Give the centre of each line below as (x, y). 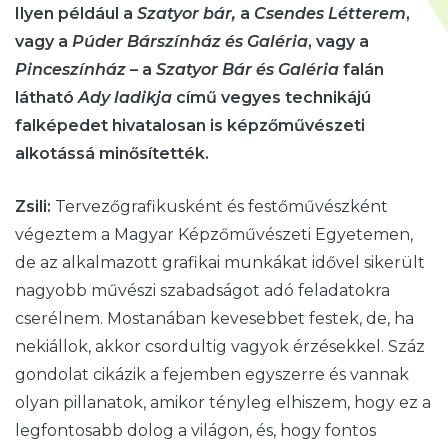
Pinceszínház (70, 69)
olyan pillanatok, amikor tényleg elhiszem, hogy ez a (223, 402)
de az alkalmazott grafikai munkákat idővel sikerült (220, 262)
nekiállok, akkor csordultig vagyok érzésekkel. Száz (220, 346)
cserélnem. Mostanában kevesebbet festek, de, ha (214, 318)
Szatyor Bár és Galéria (247, 69)
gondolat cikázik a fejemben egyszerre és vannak (212, 374)
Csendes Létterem (330, 13)
